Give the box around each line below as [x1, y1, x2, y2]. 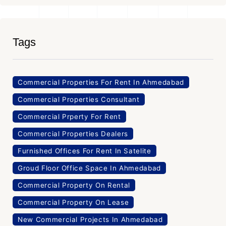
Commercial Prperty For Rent [18, 112, 121, 121]
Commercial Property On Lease [18, 198, 129, 206]
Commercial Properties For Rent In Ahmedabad [18, 78, 184, 86]
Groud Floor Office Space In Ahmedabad [18, 163, 161, 172]
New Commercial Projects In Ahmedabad [18, 215, 163, 223]
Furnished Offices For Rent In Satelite [18, 146, 151, 155]
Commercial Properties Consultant [18, 95, 140, 103]
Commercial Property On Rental [18, 181, 130, 189]
